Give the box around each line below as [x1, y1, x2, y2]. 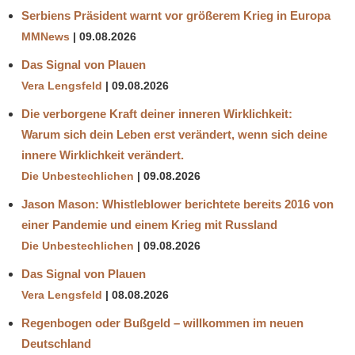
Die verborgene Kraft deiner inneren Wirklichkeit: [21, 107, 292, 121]
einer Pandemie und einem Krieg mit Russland [21, 218, 277, 232]
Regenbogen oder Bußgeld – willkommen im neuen [21, 316, 303, 330]
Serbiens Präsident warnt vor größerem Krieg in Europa [21, 9, 330, 23]
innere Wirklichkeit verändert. [21, 148, 184, 162]
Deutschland [21, 337, 91, 351]
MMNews [21, 31, 70, 44]
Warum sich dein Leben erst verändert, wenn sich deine [21, 128, 327, 142]
